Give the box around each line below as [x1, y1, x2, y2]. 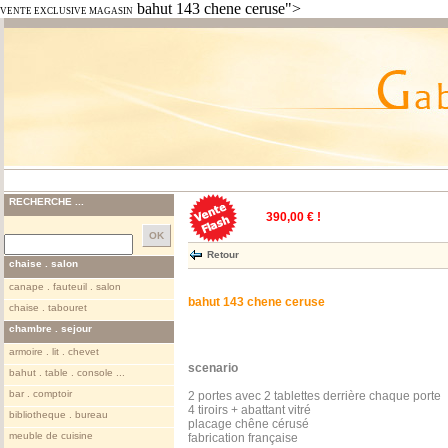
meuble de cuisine [9, 430, 93, 441]
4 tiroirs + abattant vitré [188, 403, 311, 417]
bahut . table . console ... [9, 367, 125, 378]
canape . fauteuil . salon [9, 281, 121, 292]
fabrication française [188, 431, 298, 445]
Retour [207, 248, 239, 260]
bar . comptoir [9, 388, 72, 399]
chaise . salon [9, 258, 78, 269]
